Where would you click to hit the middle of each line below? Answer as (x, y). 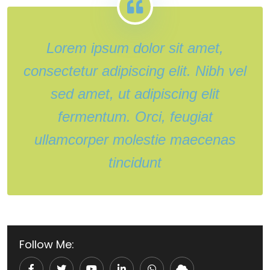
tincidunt (135, 162)
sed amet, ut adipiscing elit (135, 94)
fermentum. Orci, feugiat (135, 117)
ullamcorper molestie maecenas (135, 140)
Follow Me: (47, 244)
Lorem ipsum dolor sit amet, (135, 48)
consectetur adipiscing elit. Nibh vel (135, 71)
